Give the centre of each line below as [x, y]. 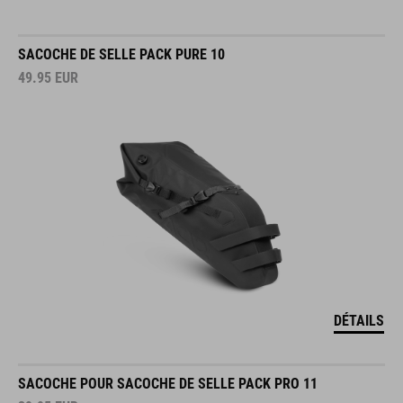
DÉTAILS [359, 320]
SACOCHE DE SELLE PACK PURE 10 [121, 54]
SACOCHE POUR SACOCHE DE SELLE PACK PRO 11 [168, 383]
